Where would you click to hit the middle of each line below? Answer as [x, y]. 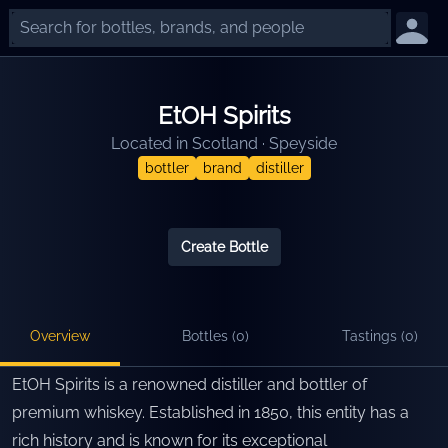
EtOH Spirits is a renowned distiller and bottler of [189, 384]
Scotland [225, 143]
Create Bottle [224, 247]
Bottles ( [209, 336]
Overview [60, 336]
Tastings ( [373, 336]
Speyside [303, 143]
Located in [149, 143]
